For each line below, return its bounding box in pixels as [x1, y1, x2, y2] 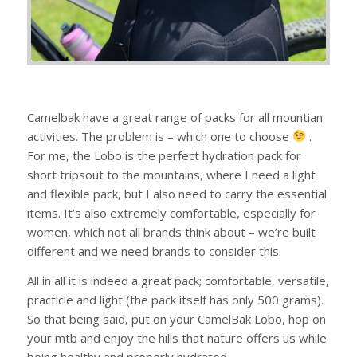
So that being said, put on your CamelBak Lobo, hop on [26, 310, 326, 327]
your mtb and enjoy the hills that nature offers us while [26, 329, 327, 346]
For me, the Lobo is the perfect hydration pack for [26, 147, 301, 163]
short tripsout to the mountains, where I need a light [26, 166, 316, 182]
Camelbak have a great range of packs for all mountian [26, 108, 323, 125]
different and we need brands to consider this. [26, 242, 281, 259]
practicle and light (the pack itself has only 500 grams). [26, 291, 324, 308]
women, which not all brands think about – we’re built [26, 223, 316, 240]
